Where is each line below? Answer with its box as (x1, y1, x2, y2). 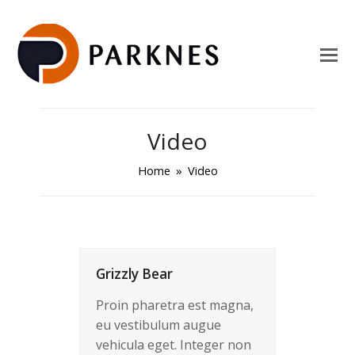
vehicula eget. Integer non (96, 336, 251, 353)
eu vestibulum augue (96, 316, 221, 334)
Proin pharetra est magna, (96, 296, 254, 314)
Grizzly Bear (96, 265, 173, 283)
